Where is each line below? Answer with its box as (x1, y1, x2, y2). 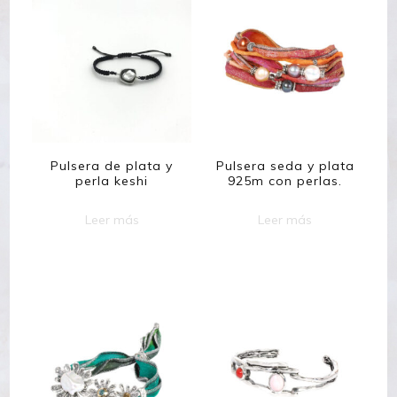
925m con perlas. (228, 173, 343, 190)
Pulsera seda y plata (215, 158, 354, 175)
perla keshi (75, 173, 149, 190)
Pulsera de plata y (51, 158, 174, 175)
